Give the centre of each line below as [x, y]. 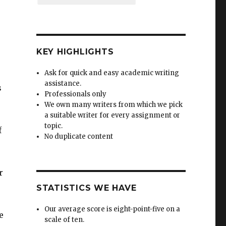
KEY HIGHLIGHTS [75, 51]
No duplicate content [79, 136]
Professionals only [76, 94]
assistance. [63, 83]
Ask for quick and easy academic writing [112, 73]
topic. [54, 126]
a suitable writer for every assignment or [112, 115]
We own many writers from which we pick [114, 104]
